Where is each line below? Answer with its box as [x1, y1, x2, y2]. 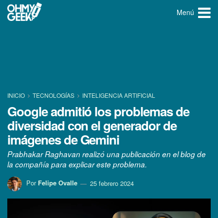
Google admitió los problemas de [7, 102, 189, 120]
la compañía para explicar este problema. [7, 159, 147, 170]
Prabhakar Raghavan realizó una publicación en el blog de [7, 149, 206, 160]
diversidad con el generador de [7, 116, 177, 134]
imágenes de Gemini [7, 130, 120, 148]
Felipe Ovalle [38, 178, 77, 188]
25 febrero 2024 [90, 178, 134, 188]
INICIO [7, 91, 26, 99]
